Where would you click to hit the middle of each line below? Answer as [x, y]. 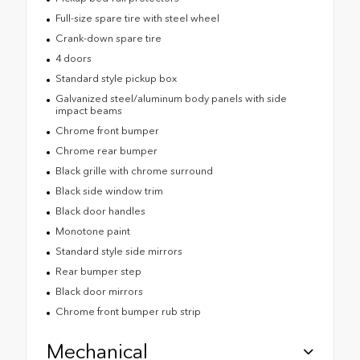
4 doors [73, 59]
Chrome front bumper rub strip [128, 312]
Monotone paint [92, 231]
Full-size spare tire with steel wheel [137, 18]
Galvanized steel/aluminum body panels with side [171, 99]
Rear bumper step [98, 272]
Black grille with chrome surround [134, 171]
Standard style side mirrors [119, 252]
